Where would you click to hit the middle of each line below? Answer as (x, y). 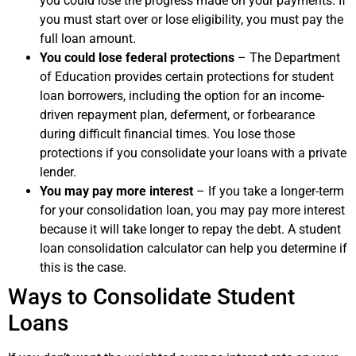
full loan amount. (88, 38)
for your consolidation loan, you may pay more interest (192, 210)
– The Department (287, 57)
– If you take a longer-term (269, 191)
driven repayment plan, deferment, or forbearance (177, 114)
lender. (58, 172)
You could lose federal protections (137, 57)
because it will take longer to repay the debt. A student (190, 229)
